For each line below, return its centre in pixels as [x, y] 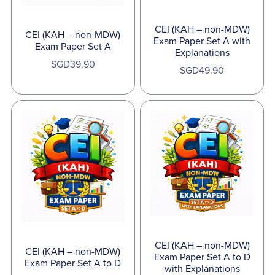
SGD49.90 [202, 70]
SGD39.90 [73, 65]
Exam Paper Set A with [202, 41]
